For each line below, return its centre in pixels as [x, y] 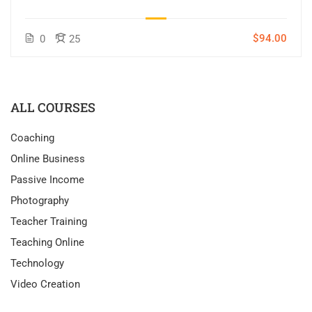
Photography [40, 201]
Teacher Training [49, 222]
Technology [37, 264]
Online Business [48, 159]
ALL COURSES [53, 108]
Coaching [32, 138]
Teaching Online [47, 243]
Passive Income [47, 180]
